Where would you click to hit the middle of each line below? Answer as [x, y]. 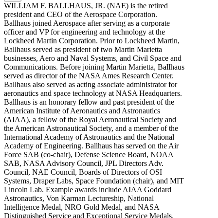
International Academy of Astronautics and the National [89, 137]
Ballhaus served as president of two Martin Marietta [83, 50]
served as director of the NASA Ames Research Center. [89, 76]
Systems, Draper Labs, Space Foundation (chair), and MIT [94, 181]
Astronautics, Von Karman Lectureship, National [79, 199]
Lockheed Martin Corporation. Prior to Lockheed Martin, [92, 41]
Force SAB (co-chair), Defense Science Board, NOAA [89, 155]
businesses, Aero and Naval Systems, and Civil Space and [93, 58]
